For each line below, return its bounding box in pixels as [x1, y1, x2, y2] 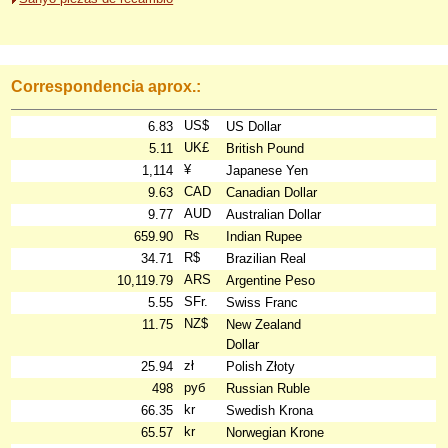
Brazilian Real [226, 251, 307, 266]
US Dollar [226, 119, 282, 134]
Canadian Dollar [226, 185, 318, 200]
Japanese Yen [226, 163, 309, 178]
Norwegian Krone [226, 425, 325, 440]
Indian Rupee [226, 229, 303, 244]
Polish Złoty [226, 359, 296, 374]
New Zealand [226, 317, 302, 332]
